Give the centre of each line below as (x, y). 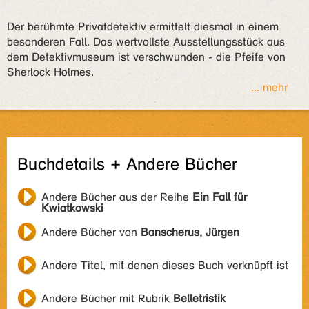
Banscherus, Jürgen (190, 232)
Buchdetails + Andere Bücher (127, 165)
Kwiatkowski (72, 208)
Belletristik (199, 298)
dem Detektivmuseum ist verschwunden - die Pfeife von (146, 57)
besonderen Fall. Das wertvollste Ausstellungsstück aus (146, 42)
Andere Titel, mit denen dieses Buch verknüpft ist (165, 265)
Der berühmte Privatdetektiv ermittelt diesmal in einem (143, 27)
